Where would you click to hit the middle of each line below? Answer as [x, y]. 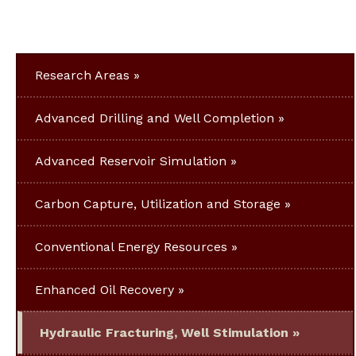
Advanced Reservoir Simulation [131, 161]
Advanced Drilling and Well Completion [155, 118]
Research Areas [82, 75]
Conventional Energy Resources [131, 247]
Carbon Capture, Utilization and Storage [158, 204]
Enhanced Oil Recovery [104, 290]
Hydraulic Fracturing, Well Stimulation [164, 333]
